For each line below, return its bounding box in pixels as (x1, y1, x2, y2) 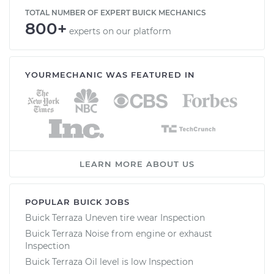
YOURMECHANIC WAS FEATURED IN (25, 69, 195, 80)
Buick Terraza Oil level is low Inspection (25, 256, 193, 267)
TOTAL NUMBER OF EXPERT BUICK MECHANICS (25, 7, 206, 17)
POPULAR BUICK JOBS (25, 196, 130, 207)
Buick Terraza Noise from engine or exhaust (25, 228, 212, 239)
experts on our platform (69, 25, 171, 37)
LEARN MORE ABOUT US (80, 158, 194, 169)
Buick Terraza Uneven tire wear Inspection (25, 212, 205, 223)
